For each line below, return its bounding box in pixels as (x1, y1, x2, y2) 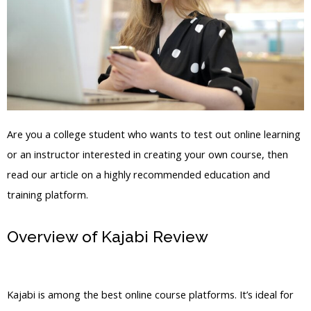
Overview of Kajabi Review (7, 227, 212, 246)
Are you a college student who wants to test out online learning (7, 127, 301, 142)
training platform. (7, 187, 88, 202)
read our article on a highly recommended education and (7, 167, 270, 182)
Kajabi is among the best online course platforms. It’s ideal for (7, 287, 294, 302)
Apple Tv (7, 259, 74, 278)
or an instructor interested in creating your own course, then (7, 147, 288, 162)
